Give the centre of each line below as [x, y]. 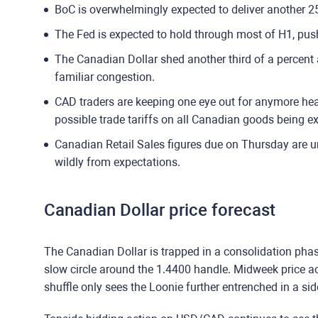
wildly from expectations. [117, 162]
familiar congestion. [105, 77]
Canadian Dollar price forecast [160, 210]
